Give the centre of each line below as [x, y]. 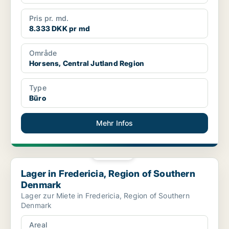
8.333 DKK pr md [60, 29]
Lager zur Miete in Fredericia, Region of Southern [105, 196]
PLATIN [116, 153]
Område [43, 53]
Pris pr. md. [49, 18]
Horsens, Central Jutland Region [87, 63]
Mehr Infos [114, 123]
